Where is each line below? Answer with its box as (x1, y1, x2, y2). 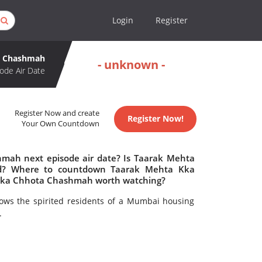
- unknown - (98, 56, 165, 73)
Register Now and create (15, 108, 100, 119)
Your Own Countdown (22, 119, 100, 129)
